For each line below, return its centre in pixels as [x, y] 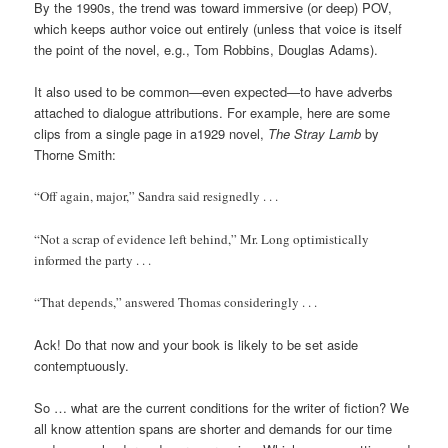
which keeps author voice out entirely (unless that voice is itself [218, 29]
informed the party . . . [93, 259]
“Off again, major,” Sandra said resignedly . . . [156, 196]
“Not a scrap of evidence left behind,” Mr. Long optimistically [202, 238]
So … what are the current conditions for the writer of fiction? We [222, 407]
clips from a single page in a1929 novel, [151, 134]
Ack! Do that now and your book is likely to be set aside [196, 344]
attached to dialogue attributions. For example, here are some [212, 113]
